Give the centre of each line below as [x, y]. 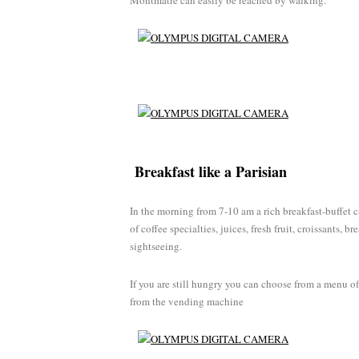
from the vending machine [187, 301]
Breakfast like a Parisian [208, 171]
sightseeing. [156, 246]
